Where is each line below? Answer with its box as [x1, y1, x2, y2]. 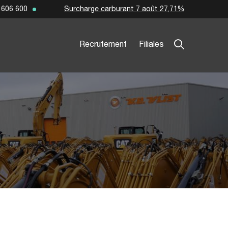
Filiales [138, 41, 164, 48]
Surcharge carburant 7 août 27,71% [64, 6, 184, 13]
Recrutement [79, 41, 127, 48]
